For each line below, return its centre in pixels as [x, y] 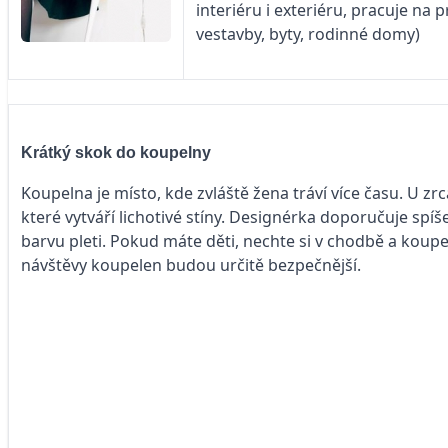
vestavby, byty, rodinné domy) [308, 34]
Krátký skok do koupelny [116, 152]
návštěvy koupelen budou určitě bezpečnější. [191, 264]
